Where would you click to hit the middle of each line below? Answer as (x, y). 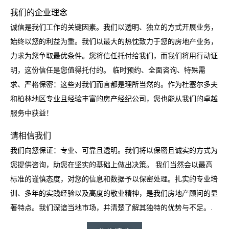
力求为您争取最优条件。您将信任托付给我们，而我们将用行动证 (114, 56)
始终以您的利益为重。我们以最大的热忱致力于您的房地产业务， (114, 41)
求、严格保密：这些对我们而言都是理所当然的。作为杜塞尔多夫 (114, 84)
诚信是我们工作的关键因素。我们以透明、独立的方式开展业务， (114, 27)
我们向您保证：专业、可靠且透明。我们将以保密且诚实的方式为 (114, 150)
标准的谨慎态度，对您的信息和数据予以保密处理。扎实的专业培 (114, 178)
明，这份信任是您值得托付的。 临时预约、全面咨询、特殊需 (108, 70)
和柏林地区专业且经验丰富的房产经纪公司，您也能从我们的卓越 (114, 99)
